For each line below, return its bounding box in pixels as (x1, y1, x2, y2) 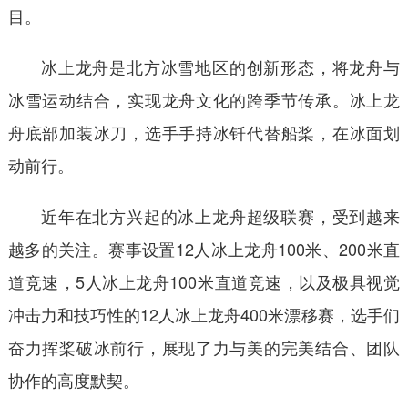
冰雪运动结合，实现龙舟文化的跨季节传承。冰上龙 (7, 87, 401, 111)
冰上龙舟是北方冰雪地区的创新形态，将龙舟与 (40, 54, 401, 78)
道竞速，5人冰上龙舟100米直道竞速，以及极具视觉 (7, 269, 401, 293)
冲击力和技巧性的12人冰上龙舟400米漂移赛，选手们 (7, 301, 401, 326)
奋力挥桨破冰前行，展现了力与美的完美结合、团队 (7, 334, 401, 359)
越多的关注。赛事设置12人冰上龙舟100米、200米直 (7, 236, 401, 260)
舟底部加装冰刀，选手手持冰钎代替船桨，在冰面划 (7, 119, 401, 144)
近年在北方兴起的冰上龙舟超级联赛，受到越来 (40, 203, 401, 228)
